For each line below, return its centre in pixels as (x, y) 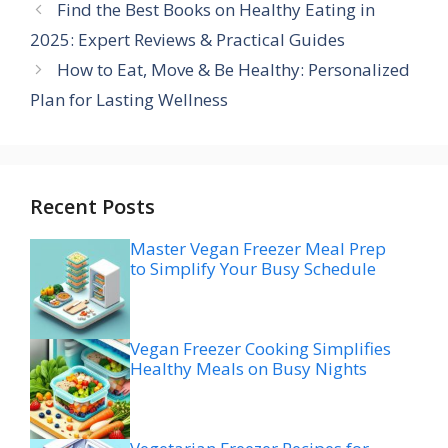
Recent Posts (92, 206)
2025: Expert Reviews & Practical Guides (187, 39)
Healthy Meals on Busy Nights (248, 368)
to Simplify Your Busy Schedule (253, 268)
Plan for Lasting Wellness (129, 99)
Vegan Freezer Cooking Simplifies (260, 348)
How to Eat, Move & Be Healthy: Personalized (234, 69)
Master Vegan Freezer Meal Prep (258, 248)
